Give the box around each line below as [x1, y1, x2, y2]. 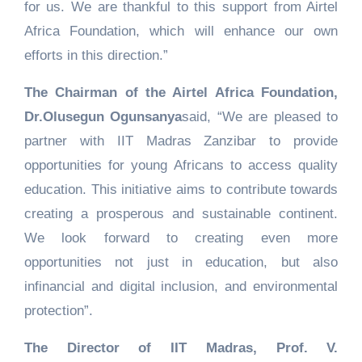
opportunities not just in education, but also [23, 255, 339, 271]
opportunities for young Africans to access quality [23, 158, 339, 174]
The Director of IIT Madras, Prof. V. [23, 340, 339, 356]
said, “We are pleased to [182, 109, 339, 125]
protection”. [23, 303, 93, 319]
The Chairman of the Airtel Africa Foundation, [23, 85, 339, 101]
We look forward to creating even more [23, 230, 339, 246]
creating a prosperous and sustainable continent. [23, 206, 339, 222]
